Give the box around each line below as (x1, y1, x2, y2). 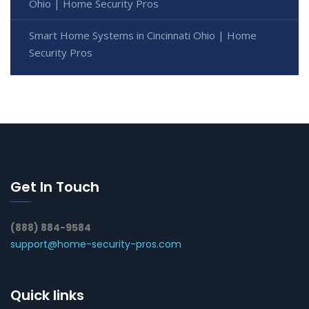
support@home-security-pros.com (10, 237, 181, 251)
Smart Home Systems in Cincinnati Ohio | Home (29, 28, 257, 42)
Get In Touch (10, 177, 99, 197)
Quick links (10, 285, 84, 305)
